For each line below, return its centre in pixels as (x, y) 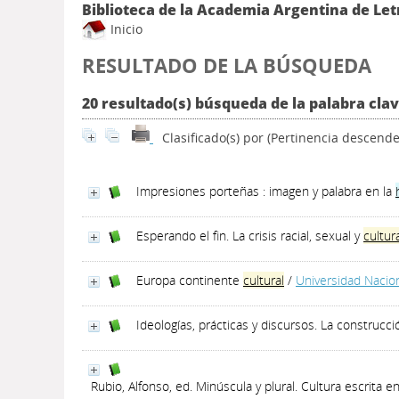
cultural (264, 280)
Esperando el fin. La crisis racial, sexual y (250, 236)
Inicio (125, 28)
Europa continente (190, 280)
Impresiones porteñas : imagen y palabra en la (266, 191)
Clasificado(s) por (215, 138)
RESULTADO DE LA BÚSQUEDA (227, 65)
